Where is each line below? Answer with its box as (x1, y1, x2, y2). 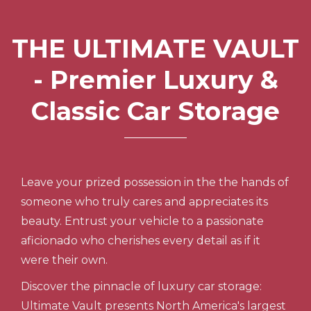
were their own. (21, 253, 108, 267)
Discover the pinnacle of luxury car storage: (21, 280, 262, 293)
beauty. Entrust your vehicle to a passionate (21, 215, 264, 228)
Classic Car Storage (31, 96, 280, 126)
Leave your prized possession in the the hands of (21, 176, 289, 189)
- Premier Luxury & (33, 65, 278, 95)
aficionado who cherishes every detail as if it (21, 234, 260, 247)
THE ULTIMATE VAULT (12, 33, 299, 64)
